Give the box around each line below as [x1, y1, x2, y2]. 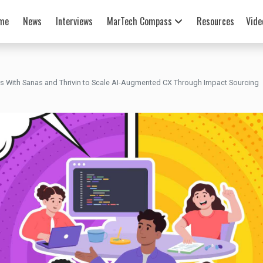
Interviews [55, 14, 93, 29]
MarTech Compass [106, 14, 174, 29]
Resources [196, 14, 234, 29]
